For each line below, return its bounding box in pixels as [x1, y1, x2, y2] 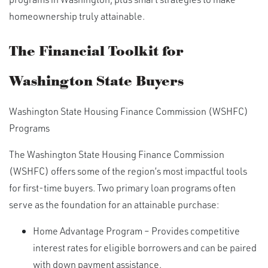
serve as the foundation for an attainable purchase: [9, 198, 219, 211]
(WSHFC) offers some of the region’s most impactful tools [9, 165, 247, 178]
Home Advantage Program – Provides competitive [33, 224, 240, 237]
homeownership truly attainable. [9, 10, 145, 23]
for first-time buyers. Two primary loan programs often [9, 181, 236, 194]
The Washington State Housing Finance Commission [9, 148, 224, 161]
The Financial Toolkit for [9, 42, 184, 61]
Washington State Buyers [9, 72, 184, 91]
